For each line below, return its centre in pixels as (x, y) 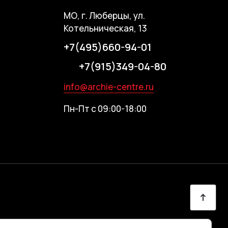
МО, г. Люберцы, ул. (105, 16)
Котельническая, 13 (106, 28)
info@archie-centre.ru (109, 87)
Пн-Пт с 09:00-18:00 (105, 109)
